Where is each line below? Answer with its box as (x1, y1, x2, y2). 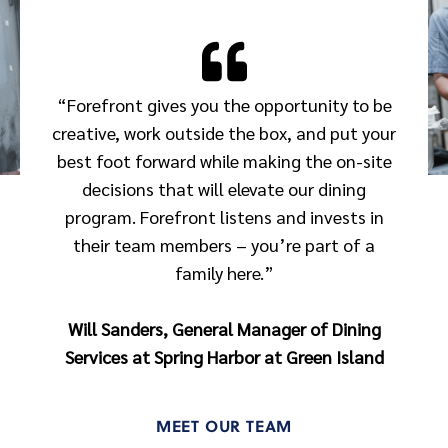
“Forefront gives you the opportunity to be (56, 93, 392, 117)
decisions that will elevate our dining (82, 177, 366, 201)
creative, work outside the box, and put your (52, 121, 396, 145)
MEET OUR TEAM (155, 416, 293, 438)
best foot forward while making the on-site (56, 149, 392, 173)
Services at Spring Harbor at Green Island (64, 345, 384, 369)
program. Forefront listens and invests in (64, 205, 384, 229)
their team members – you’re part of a (73, 233, 375, 257)
